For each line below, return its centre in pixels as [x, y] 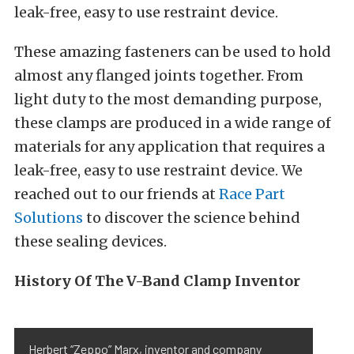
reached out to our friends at [117, 194]
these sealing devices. [90, 241]
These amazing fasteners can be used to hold [173, 52]
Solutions [49, 218]
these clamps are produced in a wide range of [173, 123]
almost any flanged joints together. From [159, 75]
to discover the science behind [192, 218]
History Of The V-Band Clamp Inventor [157, 281]
